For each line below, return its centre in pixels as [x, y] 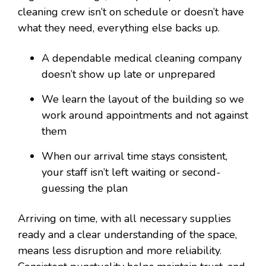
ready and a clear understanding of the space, [127, 235]
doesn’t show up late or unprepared [129, 75]
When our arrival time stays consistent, [134, 156]
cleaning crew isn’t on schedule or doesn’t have [131, 12]
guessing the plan [85, 189]
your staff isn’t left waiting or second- [131, 172]
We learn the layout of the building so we [143, 99]
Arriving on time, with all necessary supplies [124, 219]
